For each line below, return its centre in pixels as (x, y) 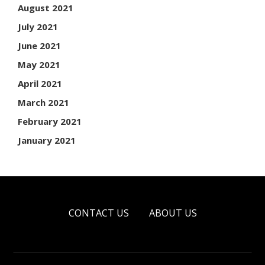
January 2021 (47, 140)
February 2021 (50, 121)
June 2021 (39, 45)
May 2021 (39, 64)
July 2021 (38, 26)
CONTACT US (98, 213)
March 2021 (43, 102)
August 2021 (46, 7)
